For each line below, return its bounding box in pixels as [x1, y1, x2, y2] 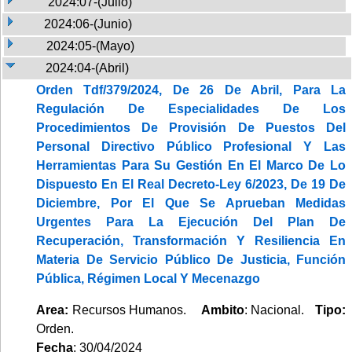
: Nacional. [244, 302, 316, 317]
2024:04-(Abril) [46, 60, 129, 75]
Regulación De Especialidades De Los [36, 101, 346, 115]
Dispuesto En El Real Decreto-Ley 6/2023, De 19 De [36, 177, 346, 191]
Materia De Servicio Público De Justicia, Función [36, 252, 346, 266]
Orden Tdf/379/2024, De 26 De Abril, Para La [36, 82, 346, 97]
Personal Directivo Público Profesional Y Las [36, 139, 346, 153]
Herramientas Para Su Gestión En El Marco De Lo [36, 158, 346, 172]
